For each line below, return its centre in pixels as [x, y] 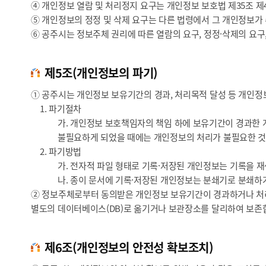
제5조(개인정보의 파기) [101, 72]
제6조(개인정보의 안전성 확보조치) [129, 247]
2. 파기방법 [61, 151]
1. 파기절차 [61, 108]
